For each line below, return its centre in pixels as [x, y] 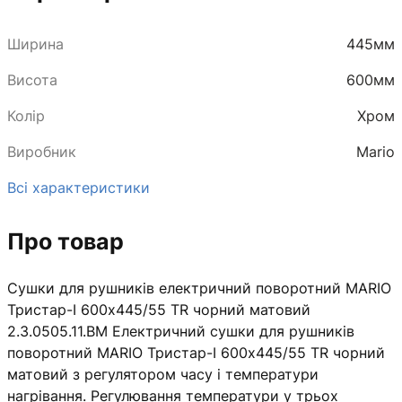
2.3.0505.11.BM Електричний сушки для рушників [181, 331]
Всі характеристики [79, 187]
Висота [32, 79]
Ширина [35, 44]
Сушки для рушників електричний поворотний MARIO [199, 288]
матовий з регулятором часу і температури [163, 374]
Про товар [66, 241]
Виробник [42, 151]
